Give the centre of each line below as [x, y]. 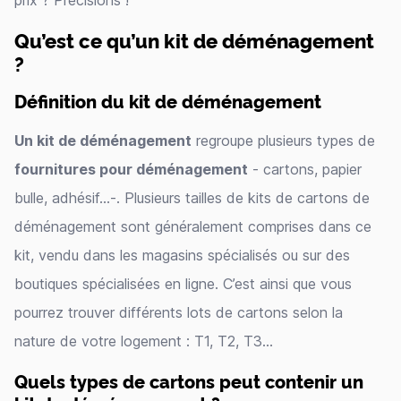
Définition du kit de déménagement [168, 101]
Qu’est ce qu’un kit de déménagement [194, 40]
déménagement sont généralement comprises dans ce [193, 226]
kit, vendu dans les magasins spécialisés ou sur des [182, 255]
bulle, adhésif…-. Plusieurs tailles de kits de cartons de [192, 198]
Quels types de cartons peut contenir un [189, 381]
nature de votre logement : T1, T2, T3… [144, 341]
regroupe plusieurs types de [283, 141]
